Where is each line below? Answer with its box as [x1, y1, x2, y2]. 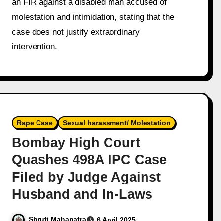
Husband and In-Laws [12, 186, 153, 202]
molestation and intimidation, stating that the [12, 12, 175, 22]
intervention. [12, 41, 58, 51]
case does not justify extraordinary [12, 27, 140, 37]
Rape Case [17, 118, 53, 127]
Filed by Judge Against [12, 169, 161, 184]
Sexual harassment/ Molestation [63, 118, 171, 127]
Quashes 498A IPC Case [12, 152, 167, 167]
